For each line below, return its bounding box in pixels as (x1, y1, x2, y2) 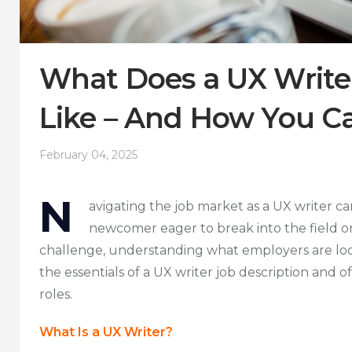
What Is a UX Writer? (39, 324, 173, 339)
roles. (39, 286, 72, 302)
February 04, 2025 (39, 147, 137, 162)
